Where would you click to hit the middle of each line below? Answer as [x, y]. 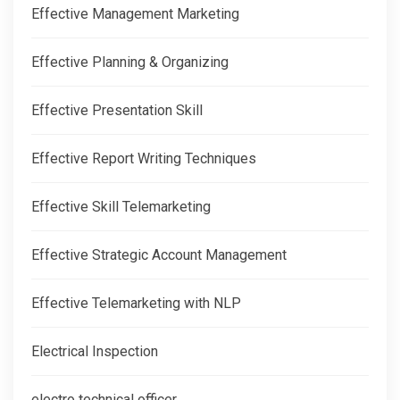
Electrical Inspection [95, 351]
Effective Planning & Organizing [130, 62]
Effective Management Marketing [135, 13]
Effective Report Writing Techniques [144, 158]
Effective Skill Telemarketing [121, 206]
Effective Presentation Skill [117, 110]
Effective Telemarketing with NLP [136, 303]
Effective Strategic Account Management [159, 254]
